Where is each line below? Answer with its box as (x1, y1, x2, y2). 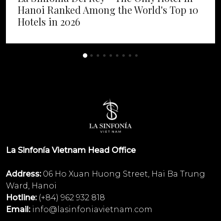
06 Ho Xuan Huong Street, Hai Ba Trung (41, 169, 205, 179)
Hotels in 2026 (18, 15, 80, 29)
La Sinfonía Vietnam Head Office (6, 146, 136, 155)
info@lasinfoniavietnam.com (32, 205, 152, 215)
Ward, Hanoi (6, 181, 57, 191)
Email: (6, 205, 30, 215)
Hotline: (6, 193, 37, 203)
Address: (6, 169, 41, 179)
